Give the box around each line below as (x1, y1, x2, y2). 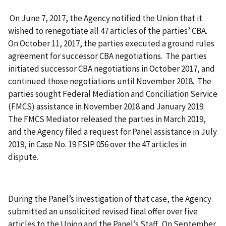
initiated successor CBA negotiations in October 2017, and (8, 63, 215, 74)
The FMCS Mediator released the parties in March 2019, (8, 113, 206, 125)
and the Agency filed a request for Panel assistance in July (8, 126, 217, 137)
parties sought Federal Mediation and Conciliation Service (8, 88, 217, 99)
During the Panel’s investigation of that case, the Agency (8, 193, 211, 205)
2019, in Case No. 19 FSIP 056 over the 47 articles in (8, 138, 187, 150)
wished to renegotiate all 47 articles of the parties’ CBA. (8, 25, 209, 36)
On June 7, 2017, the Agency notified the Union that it (8, 12, 202, 24)
